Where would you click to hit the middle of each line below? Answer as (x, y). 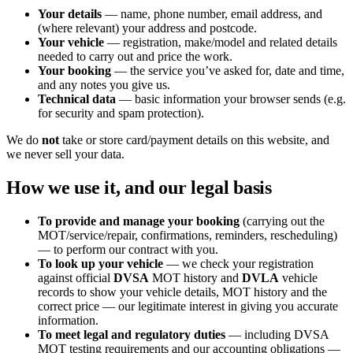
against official (76, 278)
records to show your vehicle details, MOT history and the (182, 292)
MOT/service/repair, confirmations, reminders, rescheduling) (188, 236)
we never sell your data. (65, 154)
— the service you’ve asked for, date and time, (228, 71)
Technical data (77, 99)
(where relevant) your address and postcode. (147, 28)
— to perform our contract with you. (128, 250)
